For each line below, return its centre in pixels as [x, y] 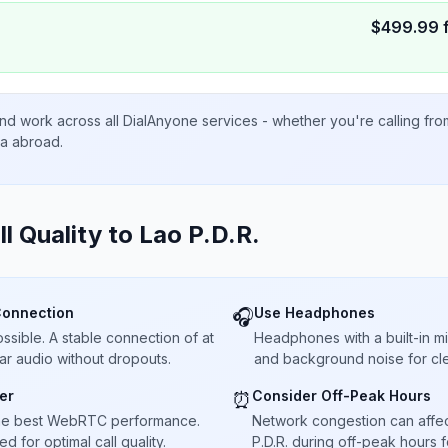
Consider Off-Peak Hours [341, 395]
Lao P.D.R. [199, 234]
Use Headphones [314, 312]
